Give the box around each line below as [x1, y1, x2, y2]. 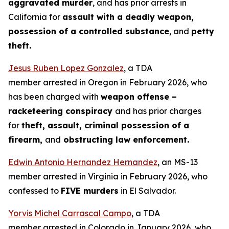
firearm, [8, 134, 45, 145]
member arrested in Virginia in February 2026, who [8, 171, 208, 181]
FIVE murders [61, 186, 119, 196]
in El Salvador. [119, 186, 176, 196]
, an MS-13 [157, 157, 198, 167]
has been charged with [8, 91, 101, 102]
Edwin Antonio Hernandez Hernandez [8, 157, 157, 167]
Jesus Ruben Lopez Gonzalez [8, 63, 124, 73]
